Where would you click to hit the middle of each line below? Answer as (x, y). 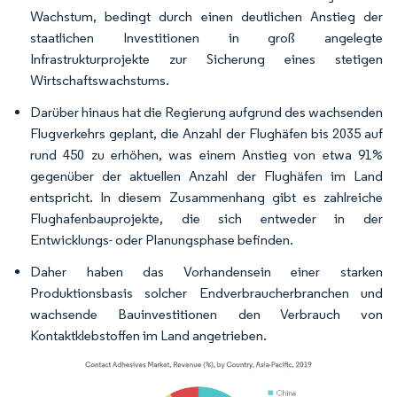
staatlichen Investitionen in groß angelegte (206, 37)
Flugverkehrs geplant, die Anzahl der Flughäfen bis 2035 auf (206, 133)
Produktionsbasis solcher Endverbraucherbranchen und (206, 292)
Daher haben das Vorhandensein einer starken (206, 271)
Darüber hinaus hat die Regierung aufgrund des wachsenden (206, 112)
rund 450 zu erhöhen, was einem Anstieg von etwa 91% (206, 154)
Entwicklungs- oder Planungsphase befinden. (162, 239)
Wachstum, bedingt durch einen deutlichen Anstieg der (206, 16)
